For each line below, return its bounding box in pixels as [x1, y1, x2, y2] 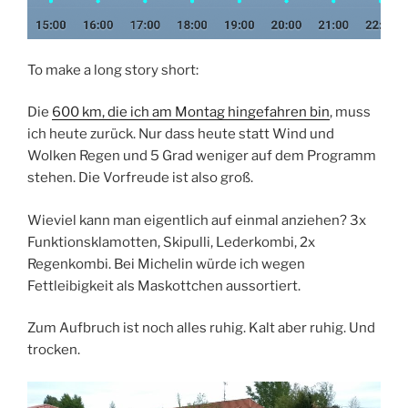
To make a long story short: [27, 61, 199, 78]
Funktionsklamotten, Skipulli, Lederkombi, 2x [27, 233, 315, 250]
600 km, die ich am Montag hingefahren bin [52, 104, 330, 121]
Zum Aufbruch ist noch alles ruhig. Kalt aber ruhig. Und [27, 320, 375, 337]
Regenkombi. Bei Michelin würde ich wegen [27, 255, 305, 272]
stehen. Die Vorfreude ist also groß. [27, 169, 253, 187]
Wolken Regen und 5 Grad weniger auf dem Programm [27, 148, 376, 165]
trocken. [27, 342, 80, 359]
